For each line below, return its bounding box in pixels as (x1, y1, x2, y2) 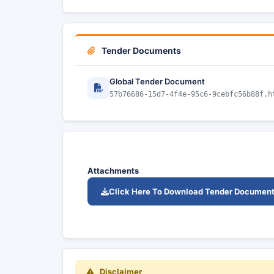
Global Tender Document (109, 76, 205, 86)
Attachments (87, 166, 139, 176)
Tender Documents (100, 45, 181, 56)
